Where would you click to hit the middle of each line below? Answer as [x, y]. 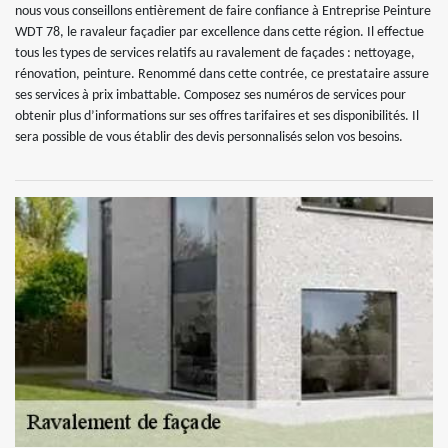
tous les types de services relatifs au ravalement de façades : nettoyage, [215, 53]
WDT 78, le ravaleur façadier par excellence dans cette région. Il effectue [219, 32]
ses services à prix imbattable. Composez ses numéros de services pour [210, 95]
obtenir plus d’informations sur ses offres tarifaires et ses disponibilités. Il [217, 116]
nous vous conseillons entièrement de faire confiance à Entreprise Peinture [223, 11]
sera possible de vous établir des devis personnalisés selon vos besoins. [209, 137]
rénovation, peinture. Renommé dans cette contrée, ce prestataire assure [222, 74]
